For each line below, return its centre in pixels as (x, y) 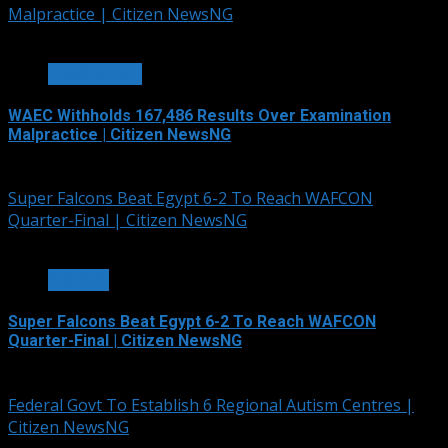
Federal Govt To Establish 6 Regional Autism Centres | (211, 404)
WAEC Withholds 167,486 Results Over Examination (199, 115)
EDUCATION (95, 73)
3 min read (47, 35)
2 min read (47, 242)
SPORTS (78, 280)
